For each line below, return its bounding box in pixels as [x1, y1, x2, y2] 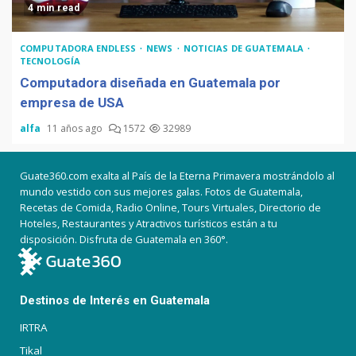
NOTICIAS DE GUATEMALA [183, 41, 306, 54]
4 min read [28, 2, 79, 14]
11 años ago [47, 121, 105, 135]
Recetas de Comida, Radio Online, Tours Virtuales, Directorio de [20, 199, 321, 215]
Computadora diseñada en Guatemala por [20, 74, 281, 91]
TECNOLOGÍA [20, 54, 80, 67]
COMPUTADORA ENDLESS [20, 41, 138, 54]
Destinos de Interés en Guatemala [20, 292, 210, 308]
